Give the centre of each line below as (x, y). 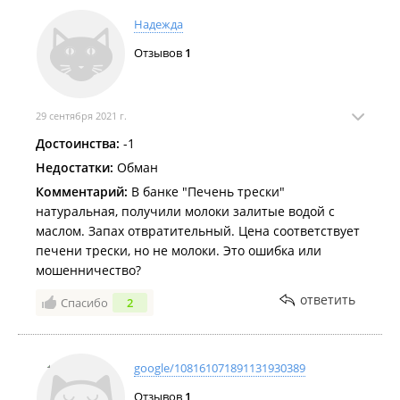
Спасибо (84, 303)
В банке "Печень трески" (206, 192)
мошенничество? (88, 270)
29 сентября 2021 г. (81, 116)
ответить (328, 300)
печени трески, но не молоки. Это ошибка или (179, 250)
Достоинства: (78, 143)
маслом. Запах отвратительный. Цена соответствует (198, 231)
